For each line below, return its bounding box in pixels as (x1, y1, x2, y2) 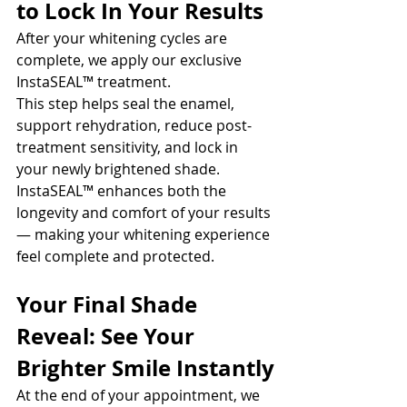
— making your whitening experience (16, 224, 273, 244)
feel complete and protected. (16, 246, 214, 266)
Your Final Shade (16, 289, 203, 320)
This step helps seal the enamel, (16, 94, 238, 114)
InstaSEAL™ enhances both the (16, 181, 230, 201)
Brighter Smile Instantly (16, 352, 274, 383)
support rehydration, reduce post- (16, 115, 252, 135)
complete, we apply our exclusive (16, 50, 245, 70)
